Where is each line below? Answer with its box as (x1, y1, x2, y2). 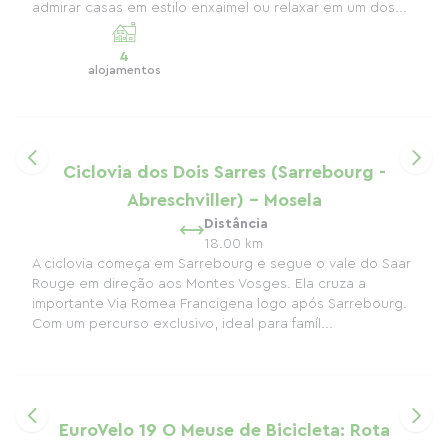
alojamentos (87, 64, 161, 76)
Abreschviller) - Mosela (126, 191, 322, 209)
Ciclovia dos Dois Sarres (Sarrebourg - (62, 163, 386, 181)
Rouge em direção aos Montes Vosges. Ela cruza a (32, 277, 366, 291)
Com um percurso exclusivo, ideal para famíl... (32, 317, 333, 331)
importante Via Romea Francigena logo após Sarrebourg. (32, 297, 407, 311)
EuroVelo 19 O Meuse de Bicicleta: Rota (58, 421, 390, 439)
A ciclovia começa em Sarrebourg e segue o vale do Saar (32, 257, 411, 271)
